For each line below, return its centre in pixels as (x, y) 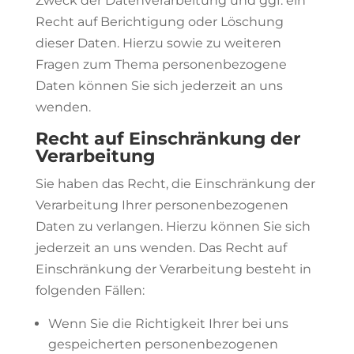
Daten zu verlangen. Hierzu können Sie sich (173, 226)
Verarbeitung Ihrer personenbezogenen (162, 205)
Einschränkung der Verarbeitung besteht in (173, 269)
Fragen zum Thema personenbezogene (161, 64)
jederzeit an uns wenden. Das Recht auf (161, 248)
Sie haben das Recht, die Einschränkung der (175, 184)
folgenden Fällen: (90, 290)
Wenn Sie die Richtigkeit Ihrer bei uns (168, 324)
